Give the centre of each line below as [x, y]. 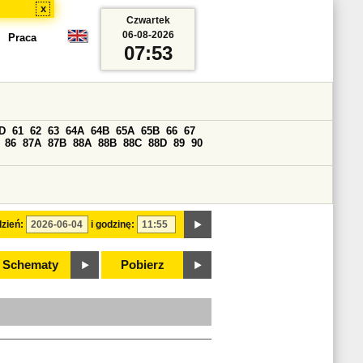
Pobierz [143, 265]
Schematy [30, 265]
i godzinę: [113, 224]
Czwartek [148, 20]
